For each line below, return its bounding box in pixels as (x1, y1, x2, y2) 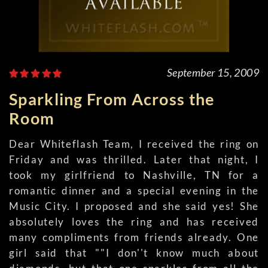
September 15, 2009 (166, 66, 259, 79)
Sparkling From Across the (9, 89, 215, 109)
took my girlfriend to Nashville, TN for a (9, 169, 259, 181)
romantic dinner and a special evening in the (9, 184, 259, 197)
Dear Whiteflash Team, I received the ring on (9, 138, 259, 150)
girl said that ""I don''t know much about (9, 246, 259, 259)
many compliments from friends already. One (9, 231, 259, 243)
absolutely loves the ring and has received (9, 215, 259, 228)
